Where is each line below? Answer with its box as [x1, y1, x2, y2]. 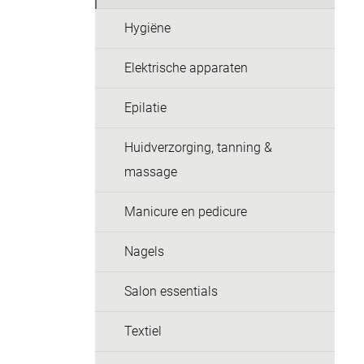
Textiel [124, 323, 162, 339]
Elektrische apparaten [124, 60, 248, 76]
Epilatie [124, 100, 167, 115]
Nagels [124, 244, 164, 259]
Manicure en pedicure [124, 204, 247, 219]
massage [124, 164, 177, 180]
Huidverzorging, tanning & [124, 140, 272, 155]
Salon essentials [124, 284, 218, 299]
